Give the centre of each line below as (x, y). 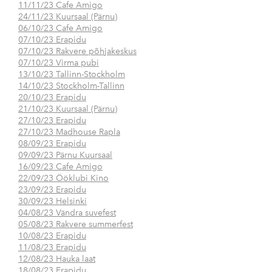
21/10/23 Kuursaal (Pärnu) (68, 109)
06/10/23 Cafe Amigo (60, 29)
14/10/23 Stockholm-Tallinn (71, 86)
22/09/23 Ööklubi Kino (63, 178)
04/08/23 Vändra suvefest (67, 213)
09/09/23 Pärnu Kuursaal (65, 155)
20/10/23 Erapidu (52, 98)
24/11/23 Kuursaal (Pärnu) (68, 17)
